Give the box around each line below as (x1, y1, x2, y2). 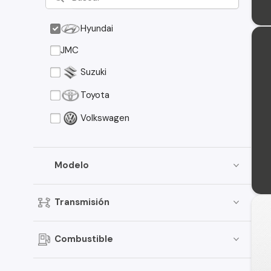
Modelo (54, 159, 90, 171)
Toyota (80, 89, 110, 101)
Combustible (54, 233, 114, 245)
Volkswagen (80, 112, 130, 124)
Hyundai (80, 22, 114, 34)
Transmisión (54, 196, 110, 208)
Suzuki (80, 66, 107, 78)
